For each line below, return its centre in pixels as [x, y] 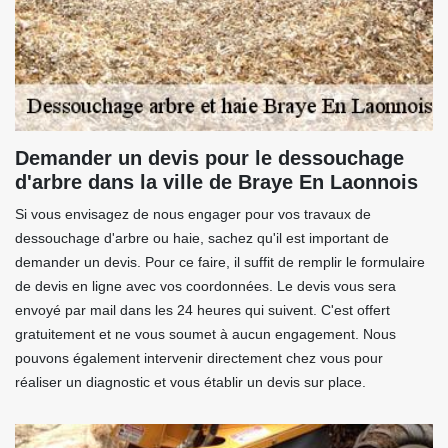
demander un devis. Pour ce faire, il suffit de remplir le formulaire [220, 262]
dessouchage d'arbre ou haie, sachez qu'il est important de [202, 238]
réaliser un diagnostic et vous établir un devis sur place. [190, 382]
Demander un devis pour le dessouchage [209, 158]
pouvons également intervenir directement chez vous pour [199, 358]
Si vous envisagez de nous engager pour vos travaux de [193, 214]
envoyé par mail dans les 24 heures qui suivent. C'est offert [202, 310]
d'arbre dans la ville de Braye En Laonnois [216, 182]
